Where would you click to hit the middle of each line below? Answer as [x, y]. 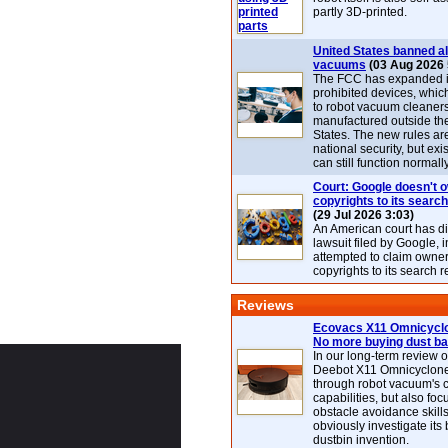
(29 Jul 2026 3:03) [363, 215]
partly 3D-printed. [360, 12]
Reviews [265, 305]
